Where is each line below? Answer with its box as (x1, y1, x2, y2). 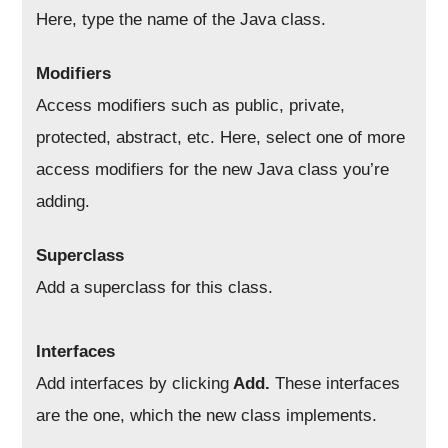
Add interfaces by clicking (36, 373, 230, 393)
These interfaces (275, 373, 401, 393)
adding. (36, 191, 91, 211)
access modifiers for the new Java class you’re (36, 159, 390, 179)
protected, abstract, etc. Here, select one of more (36, 127, 406, 147)
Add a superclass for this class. (36, 277, 274, 297)
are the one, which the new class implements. (36, 405, 378, 425)
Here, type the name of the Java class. (36, 9, 327, 29)
